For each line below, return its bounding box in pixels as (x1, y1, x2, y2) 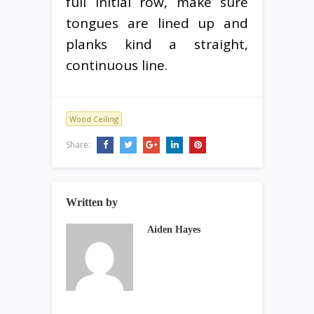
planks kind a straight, (66, 34, 248, 53)
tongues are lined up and (66, 13, 248, 32)
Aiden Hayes (147, 224, 200, 235)
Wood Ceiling (69, 113, 118, 124)
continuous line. (66, 55, 168, 74)
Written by (66, 196, 118, 208)
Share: (66, 138, 93, 151)
